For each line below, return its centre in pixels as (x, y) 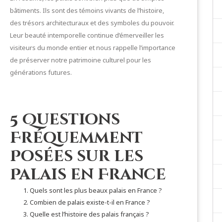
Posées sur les (77, 157)
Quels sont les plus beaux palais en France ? (96, 190)
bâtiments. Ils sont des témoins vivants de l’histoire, (87, 10)
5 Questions (65, 120)
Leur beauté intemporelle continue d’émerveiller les (87, 35)
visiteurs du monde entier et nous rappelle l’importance (93, 48)
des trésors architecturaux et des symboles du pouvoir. (92, 23)
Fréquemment (76, 138)
